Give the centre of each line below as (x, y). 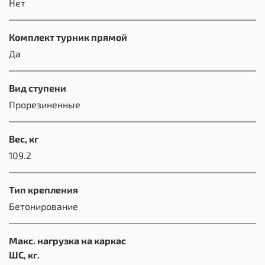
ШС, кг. (24, 254)
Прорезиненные (45, 104)
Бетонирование (43, 206)
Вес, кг (24, 138)
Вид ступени (38, 88)
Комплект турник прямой (68, 37)
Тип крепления (43, 189)
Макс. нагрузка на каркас (67, 240)
